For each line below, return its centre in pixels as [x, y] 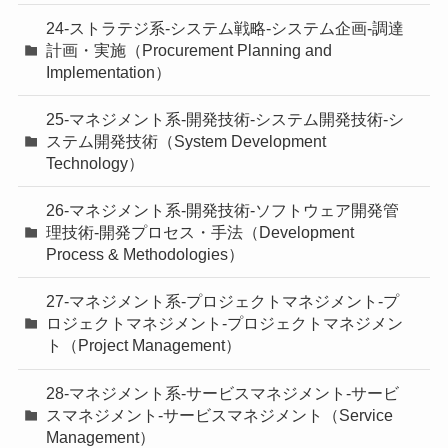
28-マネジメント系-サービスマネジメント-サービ [223, 392]
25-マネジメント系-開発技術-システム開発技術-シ [225, 119]
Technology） [95, 163]
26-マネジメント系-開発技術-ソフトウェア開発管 [223, 210]
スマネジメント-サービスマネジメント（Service [220, 414]
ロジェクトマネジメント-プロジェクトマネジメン [225, 323]
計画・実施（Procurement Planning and [189, 49]
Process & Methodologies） [145, 254]
